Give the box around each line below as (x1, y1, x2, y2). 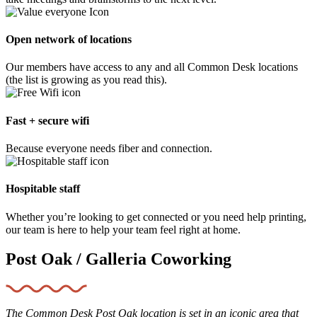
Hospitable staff (6, 183, 80, 195)
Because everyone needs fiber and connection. (6, 142, 212, 154)
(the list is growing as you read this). (6, 74, 167, 86)
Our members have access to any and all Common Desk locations (6, 61, 298, 74)
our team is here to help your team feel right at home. (6, 223, 241, 236)
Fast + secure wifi (6, 114, 89, 127)
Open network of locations (6, 33, 132, 46)
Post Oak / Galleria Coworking (6, 250, 231, 269)
